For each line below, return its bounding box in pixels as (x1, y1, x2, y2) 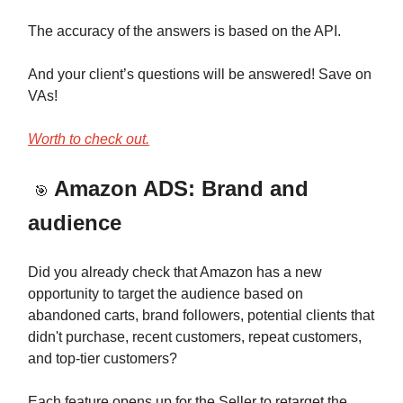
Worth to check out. (28, 130, 149, 147)
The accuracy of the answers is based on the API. (28, 22, 341, 39)
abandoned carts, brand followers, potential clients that (28, 307, 374, 323)
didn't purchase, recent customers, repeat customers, (28, 328, 362, 345)
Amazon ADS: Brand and (49, 175, 309, 201)
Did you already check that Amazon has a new (28, 264, 322, 280)
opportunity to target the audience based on (28, 285, 303, 301)
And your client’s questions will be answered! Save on (28, 66, 372, 82)
